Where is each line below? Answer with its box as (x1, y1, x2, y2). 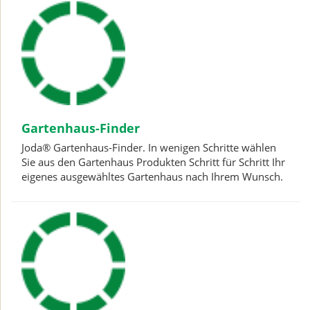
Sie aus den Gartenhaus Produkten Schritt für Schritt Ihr (21, 154, 285, 169)
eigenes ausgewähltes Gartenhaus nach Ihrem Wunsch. (21, 169, 283, 183)
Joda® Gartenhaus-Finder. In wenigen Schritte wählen (21, 140, 276, 154)
